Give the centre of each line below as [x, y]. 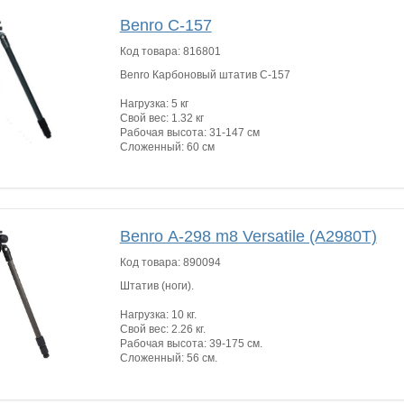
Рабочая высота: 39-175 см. [191, 344]
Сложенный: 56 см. [168, 358]
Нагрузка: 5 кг [154, 103]
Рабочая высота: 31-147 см [189, 132]
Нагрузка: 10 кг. [158, 315]
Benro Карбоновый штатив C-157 [205, 74]
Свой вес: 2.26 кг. [162, 330]
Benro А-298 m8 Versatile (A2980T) [248, 237]
